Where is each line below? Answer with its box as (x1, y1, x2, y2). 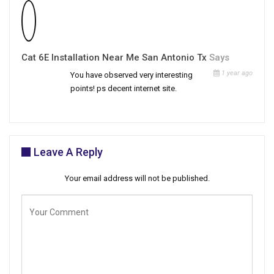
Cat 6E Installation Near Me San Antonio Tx (21, 52, 207, 64)
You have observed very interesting (70, 70, 193, 80)
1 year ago (220, 69, 253, 78)
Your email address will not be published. (64, 174, 210, 183)
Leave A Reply (34, 146, 103, 159)
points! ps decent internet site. (70, 84, 177, 94)
